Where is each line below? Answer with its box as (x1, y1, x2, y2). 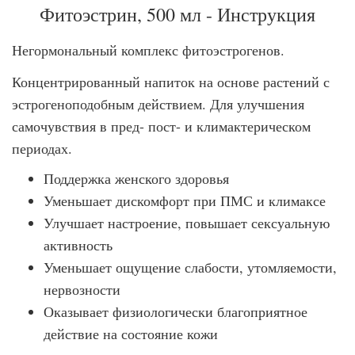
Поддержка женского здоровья (44, 169, 229, 188)
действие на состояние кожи (44, 324, 218, 343)
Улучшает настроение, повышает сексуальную (44, 213, 330, 232)
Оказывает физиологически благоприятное (44, 302, 307, 321)
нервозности (44, 280, 120, 299)
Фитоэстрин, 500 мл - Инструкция (40, 2, 315, 27)
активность (44, 235, 113, 254)
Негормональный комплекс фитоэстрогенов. (12, 40, 284, 59)
